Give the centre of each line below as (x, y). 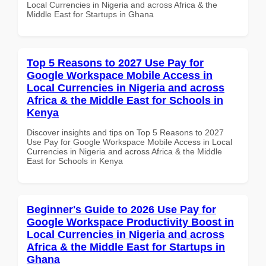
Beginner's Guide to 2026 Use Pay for (121, 209)
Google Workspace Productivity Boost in (130, 222)
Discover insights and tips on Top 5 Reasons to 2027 (125, 132)
